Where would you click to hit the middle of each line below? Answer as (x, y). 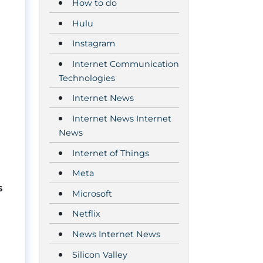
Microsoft (92, 193)
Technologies (87, 78)
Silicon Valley (100, 254)
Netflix (86, 214)
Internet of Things (111, 153)
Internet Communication (126, 64)
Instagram (94, 44)
